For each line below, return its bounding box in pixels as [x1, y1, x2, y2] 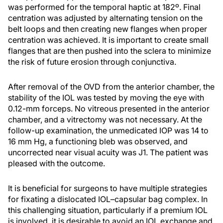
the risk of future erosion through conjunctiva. [8, 57, 176, 67]
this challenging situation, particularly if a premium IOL [8, 205, 208, 216]
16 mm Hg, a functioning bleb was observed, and [8, 136, 188, 147]
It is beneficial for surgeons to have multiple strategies [8, 183, 207, 194]
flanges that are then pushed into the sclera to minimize [8, 46, 211, 56]
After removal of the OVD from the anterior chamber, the [8, 82, 215, 92]
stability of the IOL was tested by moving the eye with [8, 93, 204, 103]
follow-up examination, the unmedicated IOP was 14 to [8, 125, 209, 136]
